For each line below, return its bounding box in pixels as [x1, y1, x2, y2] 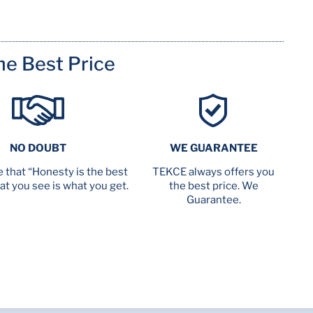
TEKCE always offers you [152, 166, 275, 178]
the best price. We [168, 180, 259, 192]
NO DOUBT [9, 142, 66, 154]
